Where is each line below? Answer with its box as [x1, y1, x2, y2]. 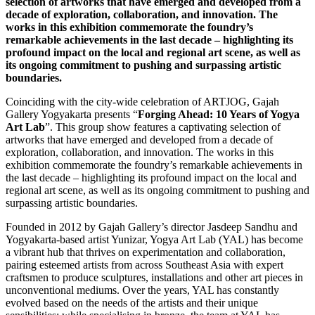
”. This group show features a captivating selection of [45, 120, 281, 133]
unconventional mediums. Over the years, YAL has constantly [6, 283, 279, 296]
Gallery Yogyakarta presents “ [6, 108, 138, 120]
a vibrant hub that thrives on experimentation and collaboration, [6, 245, 285, 258]
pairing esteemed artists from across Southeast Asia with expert [6, 258, 283, 271]
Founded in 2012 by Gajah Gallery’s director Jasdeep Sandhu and [6, 220, 297, 233]
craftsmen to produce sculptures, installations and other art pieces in [6, 271, 303, 283]
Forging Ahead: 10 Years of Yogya [138, 108, 300, 120]
